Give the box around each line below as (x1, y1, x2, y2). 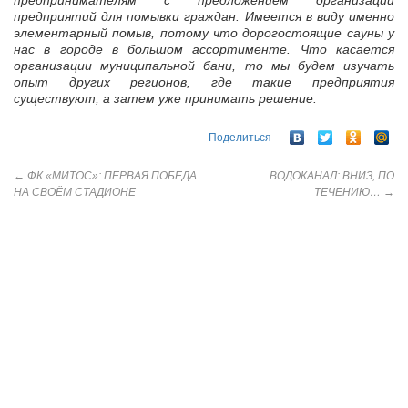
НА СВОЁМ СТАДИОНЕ (14, 185, 136, 199)
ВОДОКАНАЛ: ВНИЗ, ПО (270, 168, 394, 182)
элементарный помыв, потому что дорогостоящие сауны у (14, 25, 394, 41)
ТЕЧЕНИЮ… (314, 185, 383, 199)
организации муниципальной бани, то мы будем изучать (14, 58, 394, 74)
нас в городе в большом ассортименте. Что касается (14, 42, 394, 57)
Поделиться (209, 130, 271, 144)
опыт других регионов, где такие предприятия (14, 75, 394, 90)
